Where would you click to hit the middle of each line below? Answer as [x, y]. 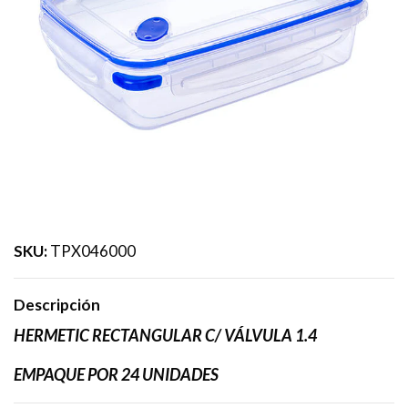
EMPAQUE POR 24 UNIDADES [116, 374]
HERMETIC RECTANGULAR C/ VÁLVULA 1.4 [165, 335]
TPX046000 [93, 250]
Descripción [57, 304]
